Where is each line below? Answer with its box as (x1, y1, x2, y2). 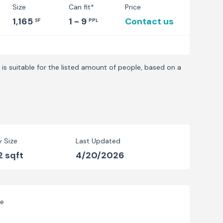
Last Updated (75, 136, 120, 145)
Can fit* (69, 2, 95, 11)
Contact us (125, 15, 174, 27)
